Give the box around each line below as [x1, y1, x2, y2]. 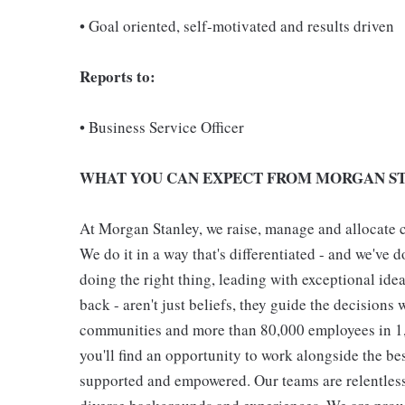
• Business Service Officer [80, 117, 244, 137]
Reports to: [80, 65, 155, 88]
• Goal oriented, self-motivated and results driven [80, 15, 394, 36]
